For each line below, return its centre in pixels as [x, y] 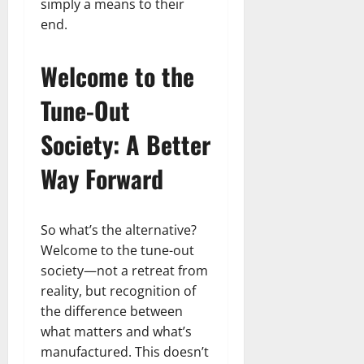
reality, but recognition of [118, 290]
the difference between [112, 311]
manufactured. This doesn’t [125, 351]
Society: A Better [126, 144]
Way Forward [102, 178]
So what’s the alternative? [119, 230]
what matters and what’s [116, 331]
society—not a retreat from [124, 270]
